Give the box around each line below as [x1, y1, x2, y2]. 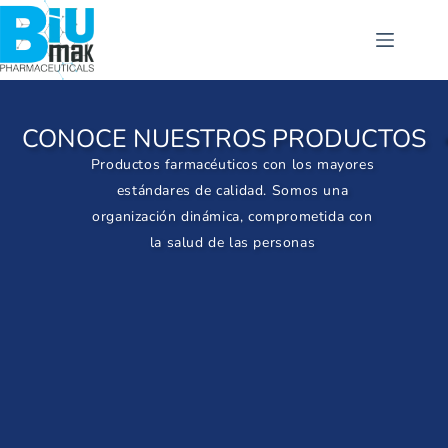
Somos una [271, 181, 349, 200]
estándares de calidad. [116, 181, 272, 200]
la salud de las [149, 233, 249, 252]
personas [253, 233, 316, 252]
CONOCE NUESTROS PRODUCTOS [22, 122, 426, 156]
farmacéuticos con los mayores [164, 155, 375, 174]
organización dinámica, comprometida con [92, 207, 373, 226]
